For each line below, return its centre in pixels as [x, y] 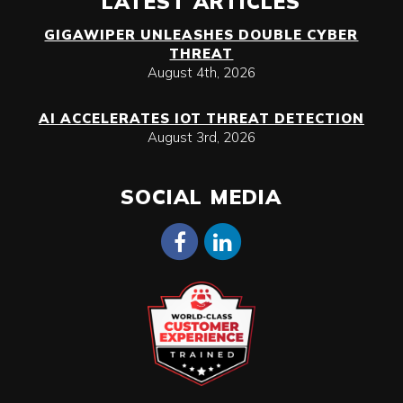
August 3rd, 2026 [201, 137]
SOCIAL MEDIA [201, 197]
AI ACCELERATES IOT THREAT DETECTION [201, 118]
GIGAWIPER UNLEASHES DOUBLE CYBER [201, 35]
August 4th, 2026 [201, 72]
